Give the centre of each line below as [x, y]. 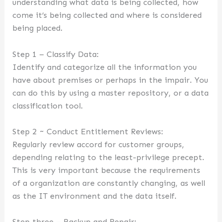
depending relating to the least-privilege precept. [109, 157]
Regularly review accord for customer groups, [99, 144]
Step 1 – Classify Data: [56, 54]
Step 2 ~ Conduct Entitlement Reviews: [88, 131]
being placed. [38, 28]
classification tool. [48, 106]
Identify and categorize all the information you [105, 67]
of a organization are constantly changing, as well [109, 183]
